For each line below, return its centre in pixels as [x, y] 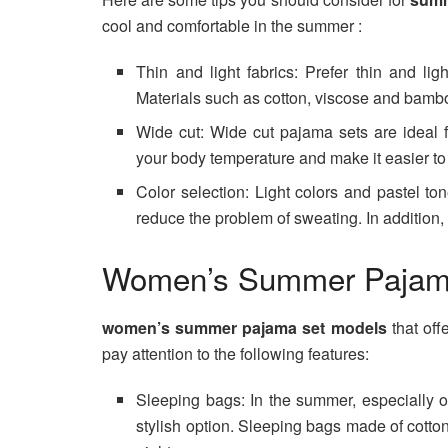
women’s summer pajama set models [247, 327]
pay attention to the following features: [235, 353]
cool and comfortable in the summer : [232, 26]
